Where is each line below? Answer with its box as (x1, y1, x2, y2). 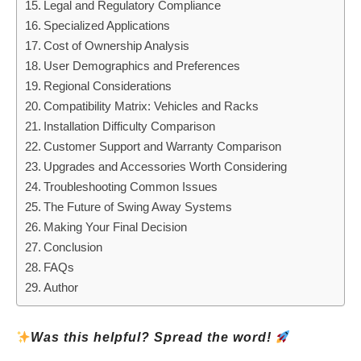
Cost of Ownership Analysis (44, 39, 190, 52)
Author (44, 280, 79, 294)
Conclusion (44, 240, 103, 254)
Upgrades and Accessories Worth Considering (44, 160, 288, 173)
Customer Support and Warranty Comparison (44, 139, 282, 153)
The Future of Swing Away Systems (44, 200, 233, 214)
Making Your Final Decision (44, 220, 188, 234)
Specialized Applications (44, 19, 171, 32)
